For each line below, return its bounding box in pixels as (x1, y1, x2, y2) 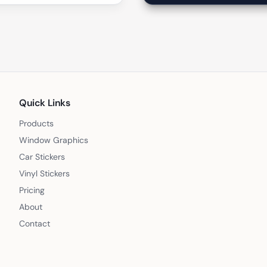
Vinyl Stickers (19, 168, 70, 179)
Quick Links (19, 97, 70, 109)
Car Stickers (19, 151, 65, 162)
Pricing (19, 185, 45, 195)
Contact (19, 218, 50, 229)
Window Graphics (19, 135, 88, 145)
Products (19, 118, 54, 129)
